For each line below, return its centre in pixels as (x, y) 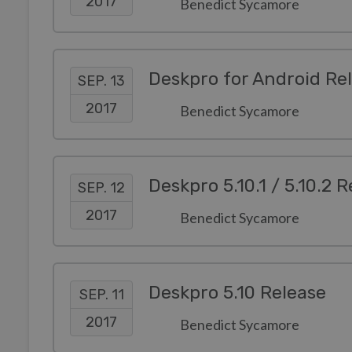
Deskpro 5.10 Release (237, 293)
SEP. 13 (101, 81)
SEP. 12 (101, 187)
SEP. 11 (101, 294)
